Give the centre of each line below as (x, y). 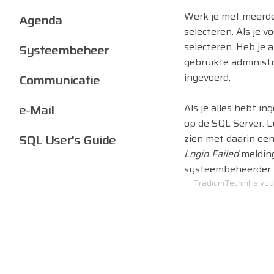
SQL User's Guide (67, 140)
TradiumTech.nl (221, 183)
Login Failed (211, 154)
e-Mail (36, 110)
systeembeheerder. (228, 169)
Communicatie (59, 80)
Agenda (40, 20)
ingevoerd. (207, 77)
